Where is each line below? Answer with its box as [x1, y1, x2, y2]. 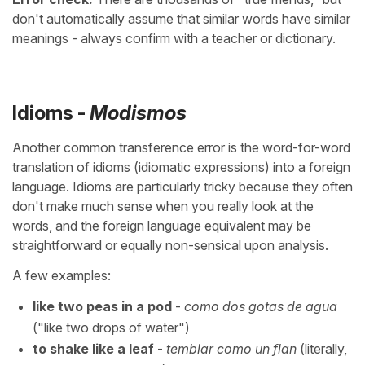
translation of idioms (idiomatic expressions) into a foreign [12, 158, 350, 175]
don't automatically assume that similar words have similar [12, 10, 350, 27]
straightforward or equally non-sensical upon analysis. [12, 236, 328, 253]
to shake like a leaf [33, 340, 154, 357]
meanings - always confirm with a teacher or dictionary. [12, 29, 336, 46]
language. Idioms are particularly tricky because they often [12, 178, 353, 195]
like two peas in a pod [33, 297, 172, 314]
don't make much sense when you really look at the [12, 197, 314, 214]
